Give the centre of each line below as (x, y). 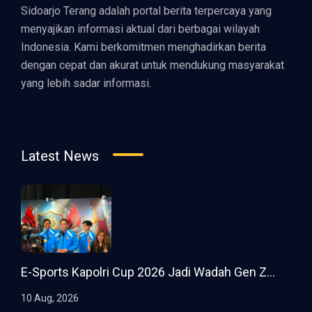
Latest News (60, 156)
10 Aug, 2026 (50, 298)
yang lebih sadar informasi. (86, 84)
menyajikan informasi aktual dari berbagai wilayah (140, 29)
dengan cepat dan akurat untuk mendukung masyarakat (153, 65)
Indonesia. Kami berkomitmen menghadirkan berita (143, 47)
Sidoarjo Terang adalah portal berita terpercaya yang (146, 11)
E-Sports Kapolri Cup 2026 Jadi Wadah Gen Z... (148, 272)
